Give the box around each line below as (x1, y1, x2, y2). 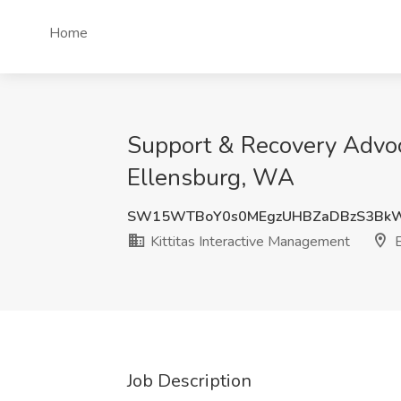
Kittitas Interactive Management (147, 232, 350, 252)
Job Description (127, 369, 252, 393)
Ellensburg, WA (127, 162, 294, 193)
